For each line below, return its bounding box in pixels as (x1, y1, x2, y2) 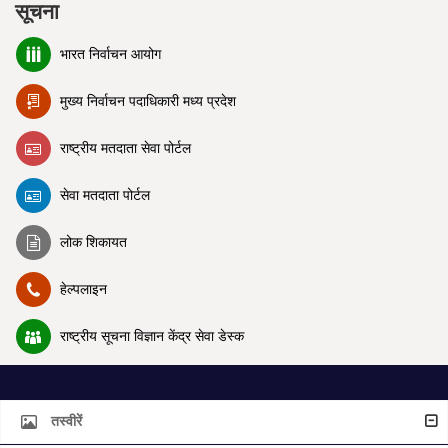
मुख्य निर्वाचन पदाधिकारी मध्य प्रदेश (60, 90, 237, 112)
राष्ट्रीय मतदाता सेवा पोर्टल (60, 137, 192, 159)
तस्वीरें (51, 411, 82, 433)
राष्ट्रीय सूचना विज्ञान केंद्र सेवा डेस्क (60, 325, 245, 347)
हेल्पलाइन (60, 278, 108, 300)
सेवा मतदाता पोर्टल (60, 184, 151, 206)
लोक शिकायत (60, 231, 128, 253)
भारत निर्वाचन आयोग (60, 43, 162, 65)
